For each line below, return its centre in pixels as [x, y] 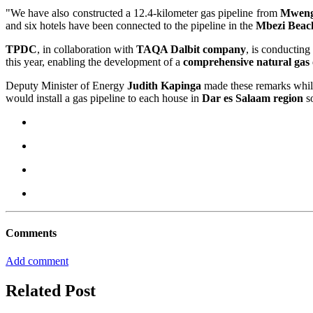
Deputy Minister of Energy [67, 86]
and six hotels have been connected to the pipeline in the [131, 26]
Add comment [37, 261]
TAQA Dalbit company [191, 50]
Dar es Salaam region [253, 99]
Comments [31, 233]
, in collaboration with [87, 50]
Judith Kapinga [165, 86]
